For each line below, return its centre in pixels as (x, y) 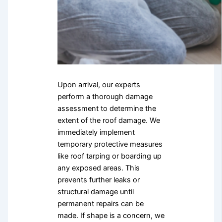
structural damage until (95, 192)
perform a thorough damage (105, 96)
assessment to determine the (107, 108)
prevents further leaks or (98, 180)
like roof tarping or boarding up (109, 156)
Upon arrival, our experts (99, 84)
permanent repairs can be (100, 203)
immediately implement (96, 132)
